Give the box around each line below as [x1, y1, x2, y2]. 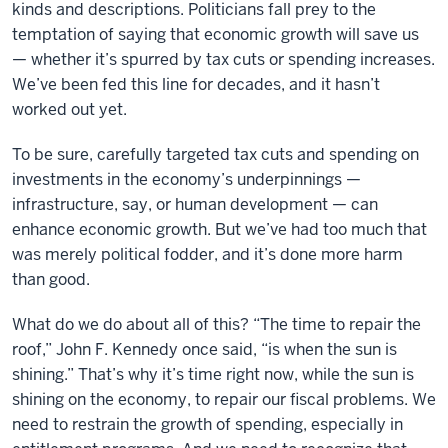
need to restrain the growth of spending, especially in [12, 414, 403, 435]
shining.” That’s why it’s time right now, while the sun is [12, 364, 414, 385]
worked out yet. [12, 99, 127, 120]
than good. [12, 269, 90, 290]
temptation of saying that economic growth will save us [12, 24, 419, 45]
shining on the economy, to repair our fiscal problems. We [12, 389, 436, 410]
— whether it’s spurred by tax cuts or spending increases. [12, 49, 435, 70]
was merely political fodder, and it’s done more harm [12, 244, 403, 265]
